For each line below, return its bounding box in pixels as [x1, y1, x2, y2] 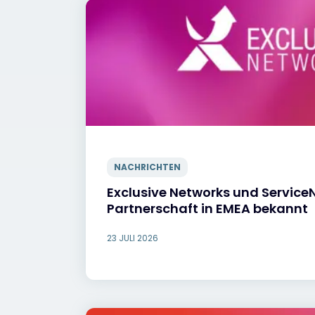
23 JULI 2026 [107, 232, 158, 244]
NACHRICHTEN [114, 161, 181, 173]
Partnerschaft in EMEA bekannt [107, 200, 308, 217]
